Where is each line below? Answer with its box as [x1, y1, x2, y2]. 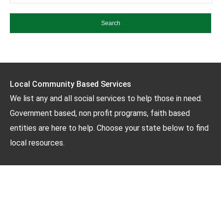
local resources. [10, 138, 65, 147]
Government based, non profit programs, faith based [10, 108, 190, 118]
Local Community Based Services [10, 79, 131, 89]
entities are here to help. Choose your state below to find [10, 123, 209, 133]
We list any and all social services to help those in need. [10, 93, 202, 103]
